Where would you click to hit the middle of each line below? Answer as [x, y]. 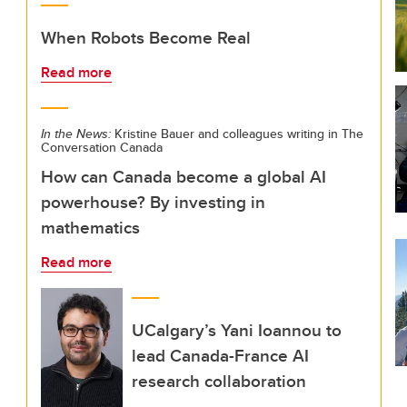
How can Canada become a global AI [184, 176]
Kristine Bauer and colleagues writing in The [237, 134]
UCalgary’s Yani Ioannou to [237, 330]
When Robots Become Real [146, 37]
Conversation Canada [102, 147]
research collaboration [219, 381]
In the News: [76, 134]
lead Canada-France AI [220, 355]
